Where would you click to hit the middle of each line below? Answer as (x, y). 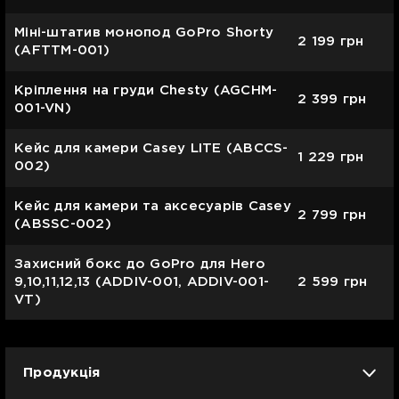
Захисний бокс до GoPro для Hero (140, 264)
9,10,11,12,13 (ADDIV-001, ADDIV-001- (142, 281)
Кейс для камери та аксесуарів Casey (153, 206)
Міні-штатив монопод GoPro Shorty (144, 32)
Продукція (62, 373)
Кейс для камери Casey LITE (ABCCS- (151, 148)
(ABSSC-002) (63, 224)
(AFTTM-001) (62, 50)
